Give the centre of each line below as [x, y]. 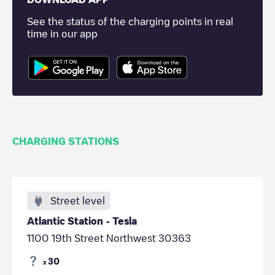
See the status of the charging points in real [130, 21]
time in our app [62, 34]
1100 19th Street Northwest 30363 [109, 238]
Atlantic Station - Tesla [82, 221]
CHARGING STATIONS [66, 141]
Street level [78, 200]
